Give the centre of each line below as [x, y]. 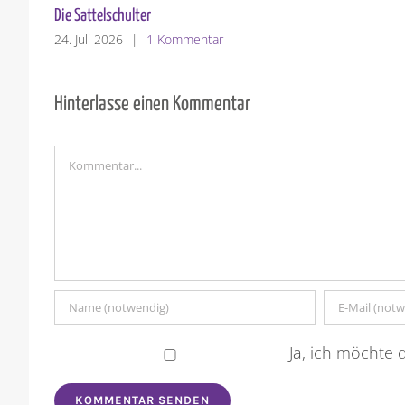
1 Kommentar [185, 39]
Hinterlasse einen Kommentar [153, 105]
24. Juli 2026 [89, 39]
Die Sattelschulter [103, 15]
